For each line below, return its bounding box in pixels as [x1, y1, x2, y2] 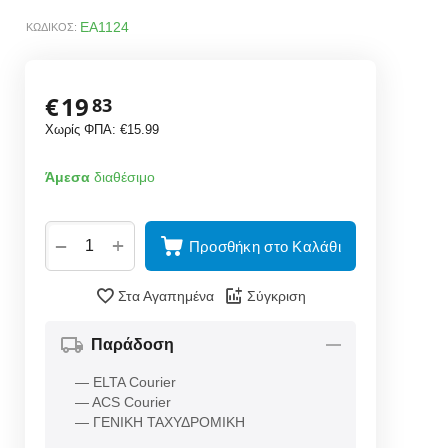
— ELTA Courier [74, 374, 176, 390]
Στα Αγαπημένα [117, 288, 214, 304]
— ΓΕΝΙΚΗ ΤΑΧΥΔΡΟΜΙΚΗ [74, 414, 245, 430]
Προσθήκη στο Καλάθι [188, 237, 341, 255]
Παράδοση [90, 336, 174, 353]
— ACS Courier [74, 394, 171, 410]
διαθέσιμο [89, 169, 155, 185]
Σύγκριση [246, 288, 306, 304]
